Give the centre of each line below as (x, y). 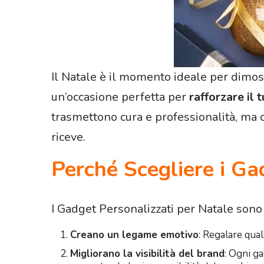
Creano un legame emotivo (134, 235)
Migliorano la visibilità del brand (147, 253)
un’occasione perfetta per (120, 97)
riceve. (68, 137)
